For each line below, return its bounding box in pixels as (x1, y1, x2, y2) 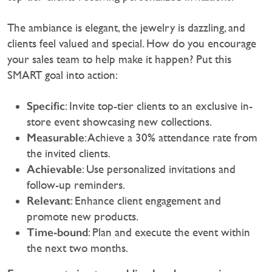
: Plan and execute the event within (88, 226, 250, 239)
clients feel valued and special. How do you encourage (7, 37, 256, 50)
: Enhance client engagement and (70, 194, 221, 208)
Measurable (27, 131, 84, 145)
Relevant (27, 194, 70, 208)
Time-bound (27, 225, 88, 240)
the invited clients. (27, 147, 110, 160)
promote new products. (27, 210, 138, 223)
